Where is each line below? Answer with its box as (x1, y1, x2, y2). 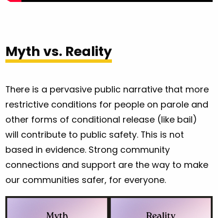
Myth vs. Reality (5, 42, 112, 60)
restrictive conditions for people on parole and (5, 98, 209, 111)
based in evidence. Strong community (5, 144, 170, 156)
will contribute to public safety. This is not (5, 128, 184, 141)
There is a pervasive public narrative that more (5, 83, 209, 96)
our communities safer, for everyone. (5, 174, 166, 186)
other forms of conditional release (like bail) (5, 113, 198, 126)
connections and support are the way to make (5, 159, 209, 171)
